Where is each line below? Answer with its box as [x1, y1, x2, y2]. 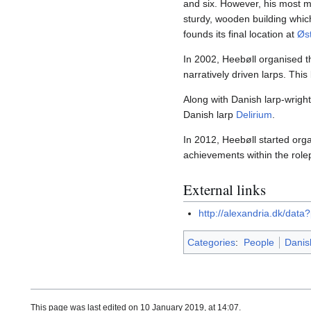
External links [183, 179, 266, 199]
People [243, 237, 274, 249]
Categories [187, 237, 235, 249]
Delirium [236, 109, 272, 121]
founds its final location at [183, 28, 297, 40]
